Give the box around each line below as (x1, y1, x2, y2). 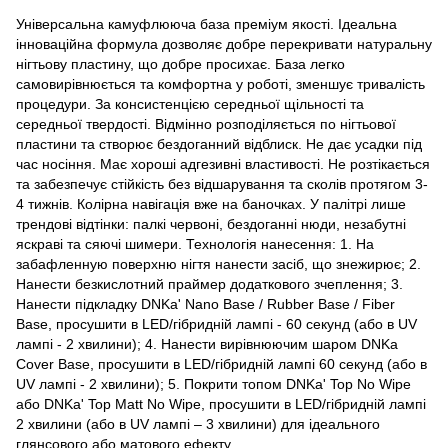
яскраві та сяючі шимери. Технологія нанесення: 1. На (16, 235, 374, 252)
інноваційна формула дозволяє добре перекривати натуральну (16, 35, 432, 52)
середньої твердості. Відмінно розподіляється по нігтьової (16, 115, 396, 132)
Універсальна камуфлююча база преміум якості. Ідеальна (16, 15, 397, 32)
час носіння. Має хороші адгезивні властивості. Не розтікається (16, 155, 430, 172)
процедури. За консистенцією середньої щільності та (16, 95, 364, 112)
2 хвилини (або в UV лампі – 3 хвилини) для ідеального (16, 415, 380, 432)
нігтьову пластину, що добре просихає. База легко (16, 55, 345, 72)
